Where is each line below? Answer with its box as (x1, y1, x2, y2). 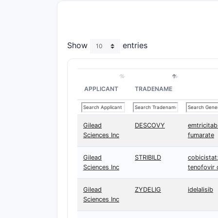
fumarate (188, 131, 214, 139)
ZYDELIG (135, 186, 161, 193)
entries (120, 40, 147, 51)
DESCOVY (135, 122, 165, 129)
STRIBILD (135, 154, 161, 161)
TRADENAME (135, 85, 172, 92)
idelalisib (188, 186, 213, 193)
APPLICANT (84, 85, 118, 92)
